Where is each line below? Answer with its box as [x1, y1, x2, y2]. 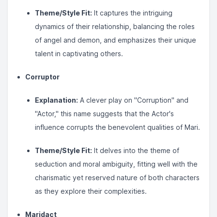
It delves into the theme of [92, 146, 179, 155]
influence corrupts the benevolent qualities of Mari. [35, 123, 200, 131]
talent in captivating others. [35, 49, 123, 58]
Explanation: [35, 96, 78, 104]
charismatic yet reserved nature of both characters [35, 173, 200, 182]
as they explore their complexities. [35, 187, 147, 195]
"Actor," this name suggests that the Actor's [35, 109, 174, 118]
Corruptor [25, 73, 60, 81]
